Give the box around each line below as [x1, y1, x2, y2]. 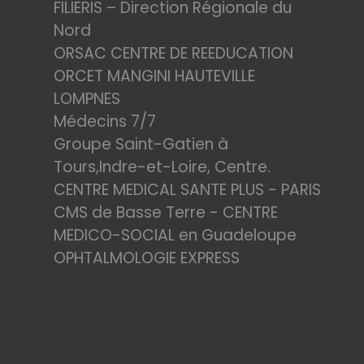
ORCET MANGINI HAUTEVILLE [54, 65, 255, 87]
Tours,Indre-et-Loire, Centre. [54, 156, 271, 178]
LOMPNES [54, 88, 120, 110]
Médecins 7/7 [54, 110, 156, 132]
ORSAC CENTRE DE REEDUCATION [54, 42, 293, 64]
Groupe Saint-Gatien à [54, 133, 228, 155]
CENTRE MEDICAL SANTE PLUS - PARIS [54, 179, 321, 201]
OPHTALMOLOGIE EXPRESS [54, 247, 240, 269]
